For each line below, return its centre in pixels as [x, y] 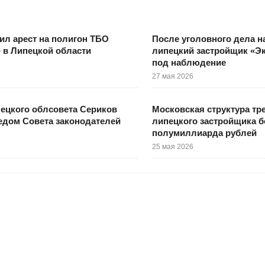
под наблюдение [189, 63]
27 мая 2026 [172, 77]
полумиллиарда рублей [204, 133]
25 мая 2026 [172, 147]
